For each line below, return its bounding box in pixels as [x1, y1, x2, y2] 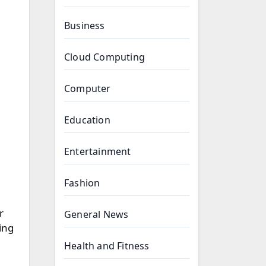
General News [64, 208, 129, 221]
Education [64, 113, 110, 126]
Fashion [64, 176, 100, 189]
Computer [64, 82, 111, 95]
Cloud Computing [64, 50, 145, 64]
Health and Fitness [64, 239, 150, 252]
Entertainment [64, 145, 131, 158]
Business [64, 19, 105, 32]
